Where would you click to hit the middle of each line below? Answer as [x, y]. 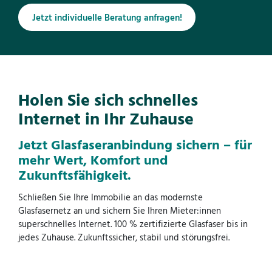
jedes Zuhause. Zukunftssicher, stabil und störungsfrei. [124, 238]
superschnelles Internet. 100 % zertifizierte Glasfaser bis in [133, 225]
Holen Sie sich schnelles [108, 101]
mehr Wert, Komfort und [93, 161]
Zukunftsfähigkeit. [75, 177]
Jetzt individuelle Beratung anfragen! [107, 18]
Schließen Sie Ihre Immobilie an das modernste [110, 198]
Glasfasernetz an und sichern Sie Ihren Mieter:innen [120, 212]
